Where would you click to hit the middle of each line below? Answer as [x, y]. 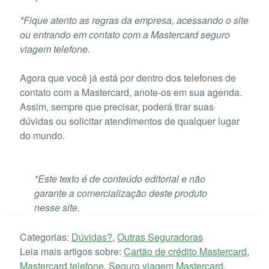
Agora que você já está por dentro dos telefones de [128, 78]
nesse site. [57, 208]
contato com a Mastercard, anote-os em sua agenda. [131, 92]
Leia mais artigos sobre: [70, 252]
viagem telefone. [55, 49]
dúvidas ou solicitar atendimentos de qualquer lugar [129, 121]
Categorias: [45, 237]
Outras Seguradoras [160, 237]
